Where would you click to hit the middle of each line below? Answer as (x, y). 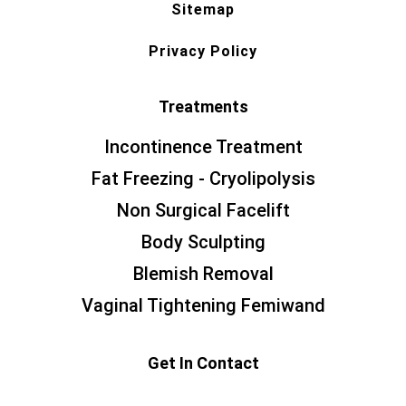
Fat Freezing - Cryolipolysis (203, 179)
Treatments (203, 107)
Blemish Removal (203, 274)
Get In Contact (203, 363)
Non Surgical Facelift (203, 211)
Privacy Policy (203, 52)
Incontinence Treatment (203, 147)
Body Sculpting (203, 242)
